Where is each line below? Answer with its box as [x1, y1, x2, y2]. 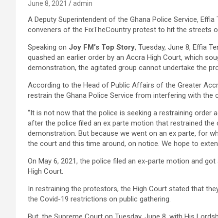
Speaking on [28, 43, 69, 52]
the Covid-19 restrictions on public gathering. [28, 195, 171, 203]
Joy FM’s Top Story [69, 43, 135, 52]
